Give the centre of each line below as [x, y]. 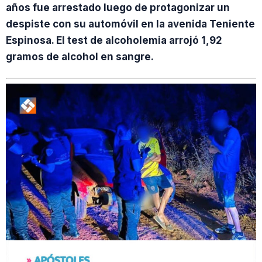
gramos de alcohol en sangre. [80, 57]
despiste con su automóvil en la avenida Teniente [130, 24]
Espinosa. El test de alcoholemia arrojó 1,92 [114, 41]
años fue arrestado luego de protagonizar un [118, 8]
